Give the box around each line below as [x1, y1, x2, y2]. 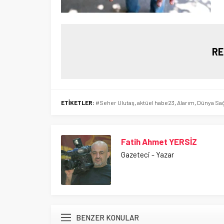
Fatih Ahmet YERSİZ [121, 136, 197, 146]
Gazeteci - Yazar [121, 149, 174, 159]
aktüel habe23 [137, 98, 174, 106]
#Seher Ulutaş [95, 98, 134, 106]
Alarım [177, 98, 194, 106]
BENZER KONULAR [76, 212, 139, 222]
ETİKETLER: [61, 98, 94, 106]
